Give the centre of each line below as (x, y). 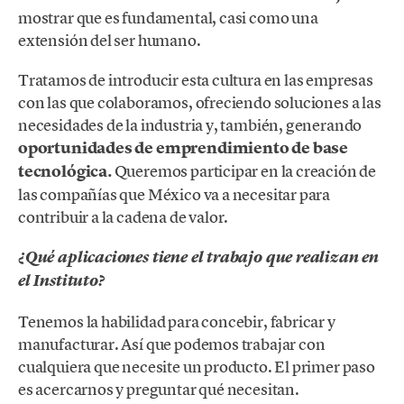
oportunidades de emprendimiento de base (183, 148)
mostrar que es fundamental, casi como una (168, 18)
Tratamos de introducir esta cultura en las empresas (196, 80)
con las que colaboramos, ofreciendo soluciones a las (200, 103)
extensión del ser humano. (110, 41)
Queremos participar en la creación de (245, 171)
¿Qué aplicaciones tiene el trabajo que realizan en (199, 257)
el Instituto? (62, 281)
